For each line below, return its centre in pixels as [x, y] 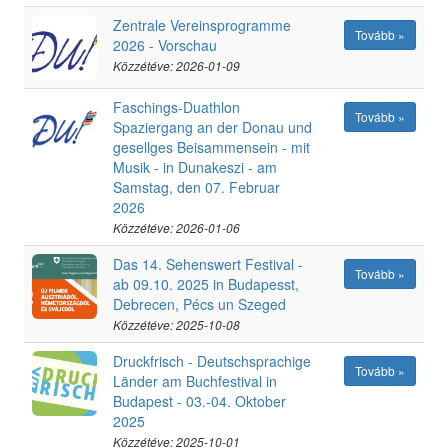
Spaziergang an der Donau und [212, 127]
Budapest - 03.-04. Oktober [199, 401]
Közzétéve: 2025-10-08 [176, 324]
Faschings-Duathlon [176, 107]
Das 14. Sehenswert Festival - [208, 264]
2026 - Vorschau [165, 45]
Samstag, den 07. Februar [196, 187]
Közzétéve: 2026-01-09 [176, 65]
